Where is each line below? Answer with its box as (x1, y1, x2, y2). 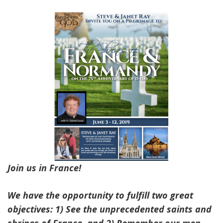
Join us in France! (7, 162, 81, 174)
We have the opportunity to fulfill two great (7, 189, 193, 201)
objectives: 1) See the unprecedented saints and (7, 203, 212, 215)
